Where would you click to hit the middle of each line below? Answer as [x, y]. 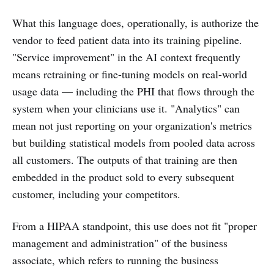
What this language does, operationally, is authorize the [135, 23]
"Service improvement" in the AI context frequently [126, 57]
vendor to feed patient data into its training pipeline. [127, 40]
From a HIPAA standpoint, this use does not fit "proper [135, 226]
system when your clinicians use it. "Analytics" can [126, 108]
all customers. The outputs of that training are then [125, 160]
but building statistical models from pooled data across [134, 143]
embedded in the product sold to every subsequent [123, 177]
